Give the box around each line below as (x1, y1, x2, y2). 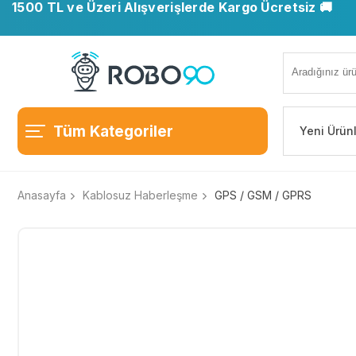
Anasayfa (17, 188, 66, 202)
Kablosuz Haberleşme (83, 188, 198, 202)
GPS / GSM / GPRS (215, 188, 311, 202)
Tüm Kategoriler (53, 122, 173, 141)
